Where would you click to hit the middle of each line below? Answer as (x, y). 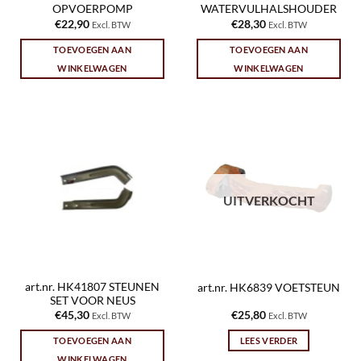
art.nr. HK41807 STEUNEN (92, 286)
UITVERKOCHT (269, 201)
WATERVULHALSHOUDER (269, 9)
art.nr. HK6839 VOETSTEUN (269, 287)
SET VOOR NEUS (92, 300)
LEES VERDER (269, 341)
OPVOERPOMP (92, 9)
